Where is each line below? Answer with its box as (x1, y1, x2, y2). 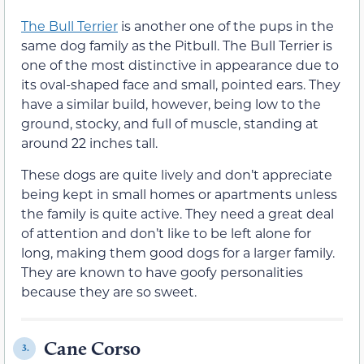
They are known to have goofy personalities (21, 262, 303, 280)
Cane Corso (44, 336, 141, 360)
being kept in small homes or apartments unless (21, 184, 337, 202)
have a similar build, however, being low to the (21, 95, 321, 113)
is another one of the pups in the (118, 17, 334, 35)
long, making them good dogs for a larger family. (21, 243, 335, 261)
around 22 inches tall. (21, 134, 158, 152)
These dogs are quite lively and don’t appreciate (21, 165, 332, 183)
